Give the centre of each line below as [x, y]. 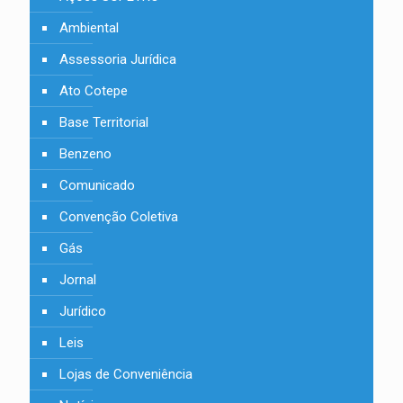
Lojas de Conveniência [126, 374]
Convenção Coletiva [119, 217]
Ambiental [89, 28]
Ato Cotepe [94, 91]
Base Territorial [104, 122]
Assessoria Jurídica [118, 59]
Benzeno [85, 154]
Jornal [78, 280]
